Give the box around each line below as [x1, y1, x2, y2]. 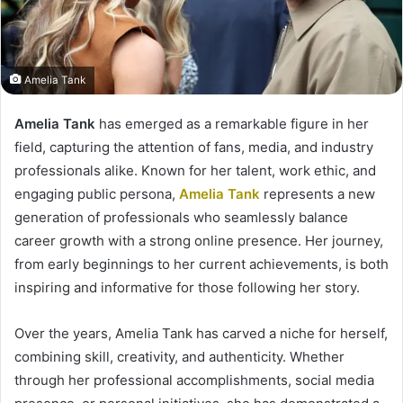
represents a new [260, 185, 375, 203]
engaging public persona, [14, 185, 179, 203]
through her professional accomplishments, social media [14, 372, 374, 390]
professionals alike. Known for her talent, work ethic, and [14, 162, 376, 180]
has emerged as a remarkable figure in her [95, 115, 369, 133]
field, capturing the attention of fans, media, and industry [14, 139, 373, 157]
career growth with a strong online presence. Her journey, [14, 232, 383, 250]
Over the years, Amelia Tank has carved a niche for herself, [14, 325, 388, 343]
